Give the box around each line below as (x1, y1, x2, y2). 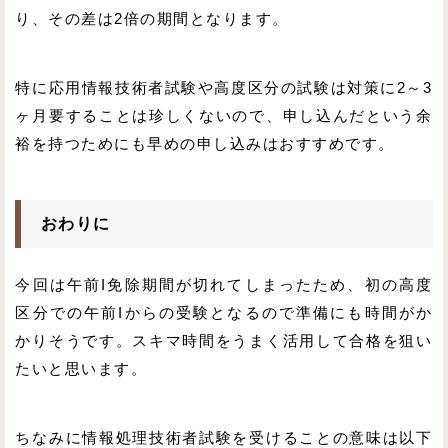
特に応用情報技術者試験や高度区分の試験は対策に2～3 (15, 80, 433, 97)
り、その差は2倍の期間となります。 (15, 10, 289, 27)
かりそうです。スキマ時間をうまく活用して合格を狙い (15, 332, 433, 349)
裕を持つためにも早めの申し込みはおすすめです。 (15, 136, 395, 153)
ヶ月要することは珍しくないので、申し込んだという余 (15, 108, 433, 125)
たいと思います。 (15, 360, 148, 377)
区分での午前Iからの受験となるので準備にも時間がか (15, 304, 433, 321)
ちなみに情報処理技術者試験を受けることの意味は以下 (15, 429, 433, 446)
